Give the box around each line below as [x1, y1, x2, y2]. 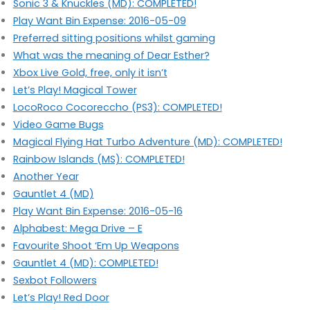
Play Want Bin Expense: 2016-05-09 [12, 13, 186, 28]
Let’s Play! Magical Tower [12, 82, 137, 97]
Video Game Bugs [12, 117, 104, 131]
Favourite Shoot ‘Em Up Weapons [12, 238, 179, 253]
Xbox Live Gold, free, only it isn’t [12, 65, 167, 80]
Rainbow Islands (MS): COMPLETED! [12, 152, 185, 166]
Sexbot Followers [12, 273, 97, 287]
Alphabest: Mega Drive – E [12, 221, 143, 235]
